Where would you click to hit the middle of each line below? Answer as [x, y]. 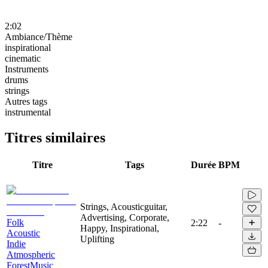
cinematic [23, 58]
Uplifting [97, 239]
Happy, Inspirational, [120, 228]
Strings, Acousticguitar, [124, 206]
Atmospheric [31, 254]
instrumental [28, 112]
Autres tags [26, 101]
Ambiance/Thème [39, 36]
